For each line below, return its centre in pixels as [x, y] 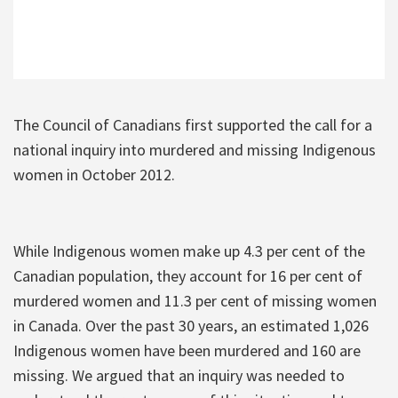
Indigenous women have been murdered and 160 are [187, 350]
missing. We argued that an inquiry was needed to [179, 375]
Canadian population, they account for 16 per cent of [188, 275]
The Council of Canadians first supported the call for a [193, 124]
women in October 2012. [94, 174]
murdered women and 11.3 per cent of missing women [195, 300]
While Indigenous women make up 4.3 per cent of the [189, 251]
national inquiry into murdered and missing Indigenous [195, 149]
